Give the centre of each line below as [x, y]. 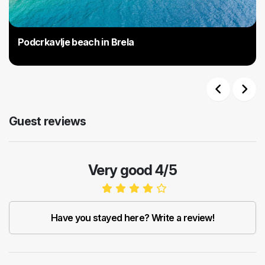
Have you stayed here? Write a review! [132, 218]
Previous [237, 106]
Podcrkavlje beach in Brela [76, 42]
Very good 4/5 [132, 170]
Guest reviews [48, 122]
